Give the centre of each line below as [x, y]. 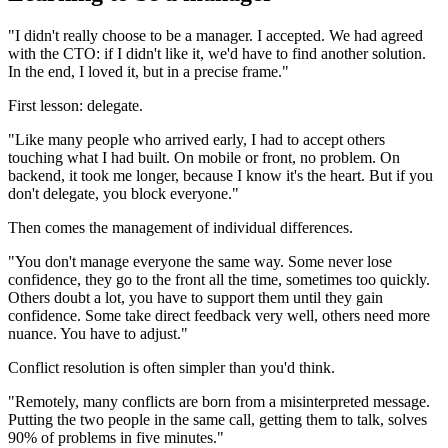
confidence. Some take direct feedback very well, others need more [219, 315]
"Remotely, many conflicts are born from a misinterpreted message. [219, 401]
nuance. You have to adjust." [98, 333]
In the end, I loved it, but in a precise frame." [148, 71]
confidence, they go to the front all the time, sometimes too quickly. [219, 279]
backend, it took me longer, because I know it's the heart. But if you [220, 175]
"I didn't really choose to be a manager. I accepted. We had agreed [215, 35]
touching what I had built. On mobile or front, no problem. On [204, 157]
